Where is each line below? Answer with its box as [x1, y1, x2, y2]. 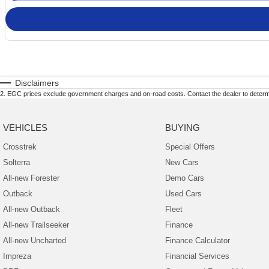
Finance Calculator [165, 235, 230, 245]
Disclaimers [15, 77, 59, 88]
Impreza [3, 251, 31, 261]
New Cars [165, 157, 199, 167]
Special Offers [165, 142, 215, 151]
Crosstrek [3, 142, 37, 151]
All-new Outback [3, 204, 60, 214]
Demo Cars [165, 173, 204, 183]
